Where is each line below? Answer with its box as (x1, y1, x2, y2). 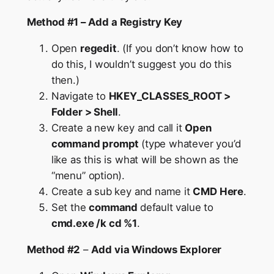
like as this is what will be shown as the (51, 154, 239, 166)
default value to (139, 201, 213, 214)
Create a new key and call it (51, 122, 185, 135)
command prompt (51, 138, 142, 150)
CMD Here (193, 185, 244, 198)
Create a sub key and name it (51, 185, 193, 198)
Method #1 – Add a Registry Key (26, 16, 183, 29)
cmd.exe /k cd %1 (51, 217, 137, 230)
